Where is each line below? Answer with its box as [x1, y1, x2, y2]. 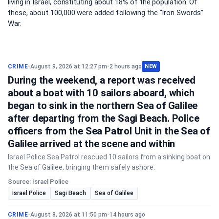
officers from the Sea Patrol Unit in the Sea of [8, 125, 210, 137]
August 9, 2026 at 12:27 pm [30, 63, 108, 70]
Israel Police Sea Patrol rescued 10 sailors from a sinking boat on [8, 153, 210, 161]
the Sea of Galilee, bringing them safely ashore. [8, 163, 155, 171]
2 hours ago [109, 63, 142, 70]
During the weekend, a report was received [8, 74, 196, 86]
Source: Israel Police [8, 178, 68, 185]
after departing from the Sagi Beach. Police [8, 112, 199, 124]
